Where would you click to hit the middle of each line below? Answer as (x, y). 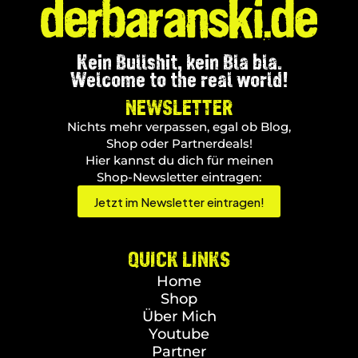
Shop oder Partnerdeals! (179, 143)
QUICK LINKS (179, 259)
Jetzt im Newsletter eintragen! (179, 201)
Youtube (179, 334)
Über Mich (179, 316)
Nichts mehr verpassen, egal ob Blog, (179, 127)
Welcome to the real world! (179, 79)
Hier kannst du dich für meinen (179, 160)
